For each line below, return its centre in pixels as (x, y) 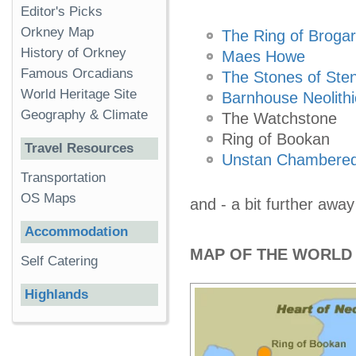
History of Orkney (74, 53)
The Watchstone (279, 119)
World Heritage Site (79, 94)
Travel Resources (79, 148)
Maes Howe (263, 57)
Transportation (63, 178)
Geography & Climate (84, 115)
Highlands (56, 294)
